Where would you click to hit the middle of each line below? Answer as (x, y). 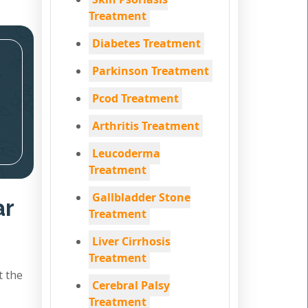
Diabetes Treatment (146, 43)
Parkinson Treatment (151, 71)
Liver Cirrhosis (131, 241)
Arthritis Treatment (146, 126)
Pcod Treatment (135, 98)
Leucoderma (126, 153)
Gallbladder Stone (141, 197)
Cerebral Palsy (131, 285)
